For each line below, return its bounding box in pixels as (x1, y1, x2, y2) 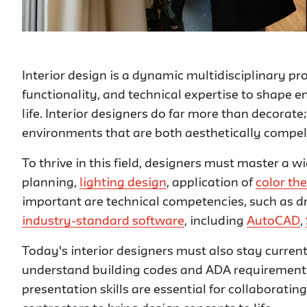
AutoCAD (247, 216, 300, 228)
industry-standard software (22, 216, 184, 228)
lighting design (79, 177, 167, 189)
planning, (22, 177, 79, 189)
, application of (167, 177, 256, 189)
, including (184, 216, 247, 228)
